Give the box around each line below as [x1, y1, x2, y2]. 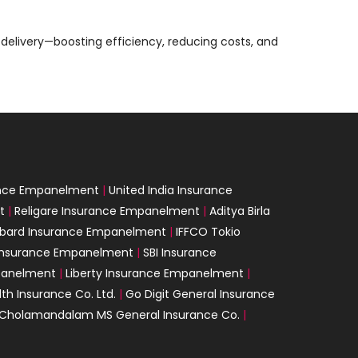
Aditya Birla [209, 202, 270, 219]
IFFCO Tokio [176, 223, 241, 240]
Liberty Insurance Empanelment [66, 265, 244, 281]
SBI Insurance [143, 244, 217, 261]
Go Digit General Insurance [125, 285, 275, 302]
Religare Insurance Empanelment [14, 202, 200, 219]
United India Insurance [109, 181, 233, 198]
